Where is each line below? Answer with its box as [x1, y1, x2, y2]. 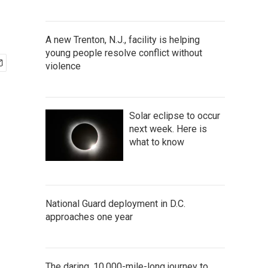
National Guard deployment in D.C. [45, 198, 185, 209]
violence [45, 60, 81, 72]
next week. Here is [129, 123, 207, 135]
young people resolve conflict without [45, 47, 202, 59]
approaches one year [45, 211, 133, 223]
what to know [129, 136, 184, 148]
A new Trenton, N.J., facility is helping [45, 34, 200, 45]
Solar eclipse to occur [129, 110, 220, 121]
